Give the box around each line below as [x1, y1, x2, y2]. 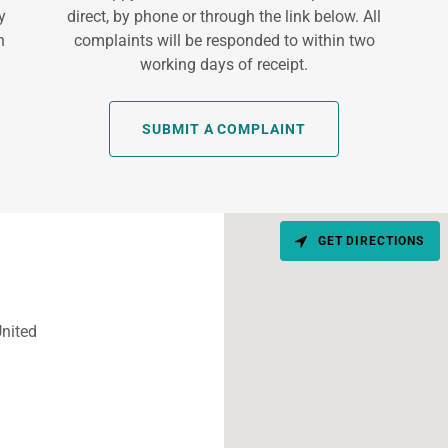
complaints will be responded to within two [73, 31, 375, 51]
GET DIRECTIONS [318, 234, 424, 249]
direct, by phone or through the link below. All [67, 7, 381, 27]
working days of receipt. [140, 55, 308, 75]
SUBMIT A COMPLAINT [141, 121, 307, 138]
